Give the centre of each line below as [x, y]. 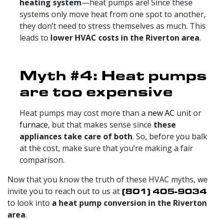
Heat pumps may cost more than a [84, 113]
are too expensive [96, 91]
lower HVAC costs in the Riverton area [125, 37]
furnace [34, 124]
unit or [188, 113]
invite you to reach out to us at [65, 191]
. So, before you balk [170, 136]
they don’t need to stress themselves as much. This [113, 26]
